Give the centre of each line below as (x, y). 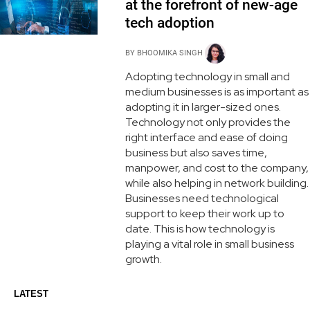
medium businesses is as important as (217, 91)
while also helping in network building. (217, 183)
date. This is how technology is (200, 228)
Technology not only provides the (208, 122)
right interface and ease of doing (206, 137)
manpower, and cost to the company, (217, 167)
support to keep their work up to (204, 213)
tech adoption (171, 22)
